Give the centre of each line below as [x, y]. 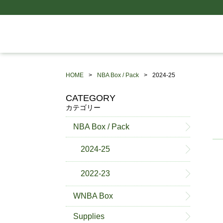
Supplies [89, 216]
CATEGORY [91, 98]
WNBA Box [93, 196]
